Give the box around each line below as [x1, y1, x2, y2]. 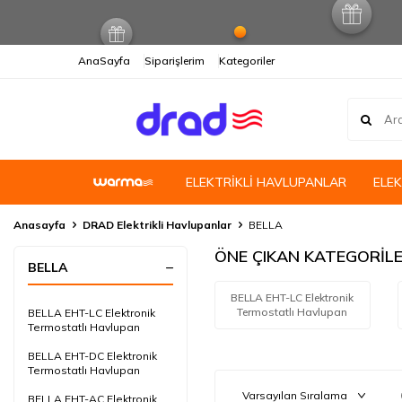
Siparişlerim [144, 54, 205, 67]
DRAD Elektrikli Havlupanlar [83, 218, 232, 232]
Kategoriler [219, 54, 275, 67]
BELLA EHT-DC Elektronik [28, 349, 157, 363]
